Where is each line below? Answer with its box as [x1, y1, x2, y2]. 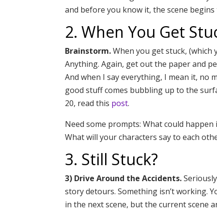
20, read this [65, 97, 112, 108]
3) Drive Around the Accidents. [65, 172, 182, 184]
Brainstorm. [65, 45, 111, 56]
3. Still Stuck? [65, 148, 158, 170]
